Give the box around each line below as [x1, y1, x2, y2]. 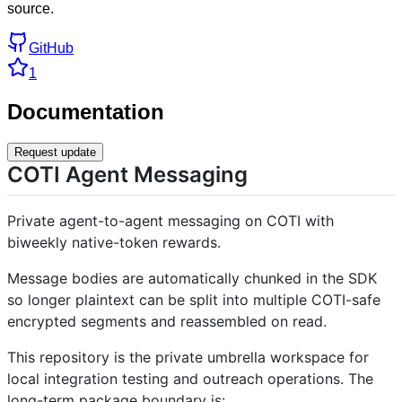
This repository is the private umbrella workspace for [7, 347, 369, 366]
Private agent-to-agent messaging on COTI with [7, 211, 334, 230]
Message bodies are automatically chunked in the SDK [7, 268, 377, 287]
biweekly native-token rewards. [7, 232, 221, 251]
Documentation [7, 99, 164, 124]
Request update [14, 144, 96, 159]
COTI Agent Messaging [7, 161, 248, 188]
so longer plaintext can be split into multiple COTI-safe [7, 290, 380, 309]
